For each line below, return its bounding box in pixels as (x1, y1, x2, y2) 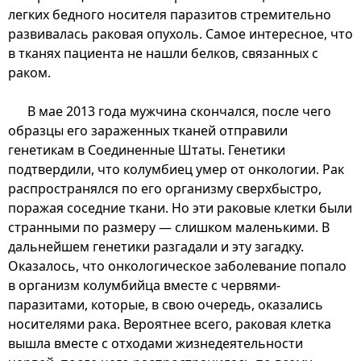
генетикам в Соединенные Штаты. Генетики (8, 140, 285, 159)
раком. (8, 63, 51, 81)
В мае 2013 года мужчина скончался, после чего (27, 102, 331, 120)
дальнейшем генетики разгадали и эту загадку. (8, 237, 304, 255)
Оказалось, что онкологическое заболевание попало (8, 256, 346, 275)
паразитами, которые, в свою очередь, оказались (8, 295, 323, 313)
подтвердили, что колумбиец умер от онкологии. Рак (8, 160, 344, 178)
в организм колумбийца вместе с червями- (8, 276, 280, 294)
